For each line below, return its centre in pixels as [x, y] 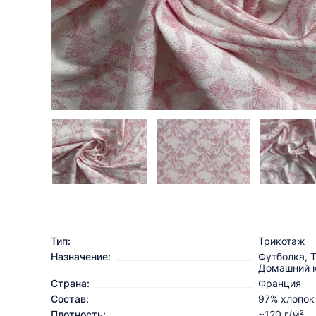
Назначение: [81, 257]
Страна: [70, 284]
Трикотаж [282, 241]
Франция [280, 284]
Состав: [70, 299]
